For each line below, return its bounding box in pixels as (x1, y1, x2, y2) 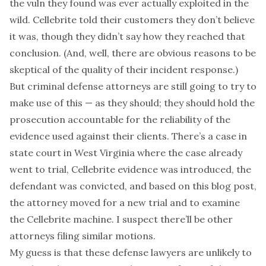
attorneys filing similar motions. (9, 230, 156, 242)
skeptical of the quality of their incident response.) (9, 64, 238, 75)
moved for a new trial (69, 197, 167, 208)
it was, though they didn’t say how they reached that (9, 30, 245, 42)
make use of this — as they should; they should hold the (9, 97, 255, 109)
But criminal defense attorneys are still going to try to (9, 80, 256, 92)
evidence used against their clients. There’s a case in (9, 130, 247, 142)
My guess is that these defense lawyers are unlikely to (9, 246, 252, 258)
